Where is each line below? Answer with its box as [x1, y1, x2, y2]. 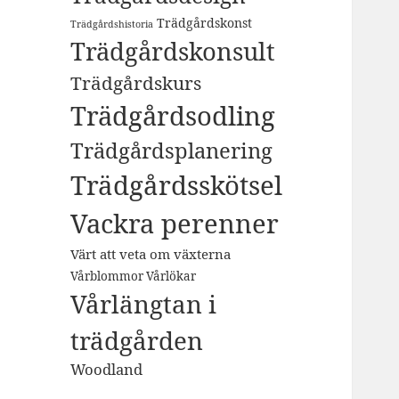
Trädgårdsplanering [70, 136, 273, 166]
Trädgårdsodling [70, 98, 276, 134]
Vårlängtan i [70, 287, 217, 322]
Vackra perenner [70, 206, 280, 242]
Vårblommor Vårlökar [70, 268, 197, 285]
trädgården [70, 323, 204, 358]
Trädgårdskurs [70, 70, 202, 96]
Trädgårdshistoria [70, 18, 154, 31]
